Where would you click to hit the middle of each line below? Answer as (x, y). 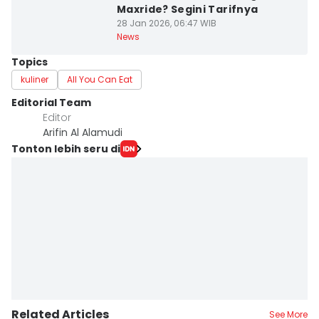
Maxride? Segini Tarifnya (187, 9)
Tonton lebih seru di (66, 148)
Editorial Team (51, 103)
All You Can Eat (100, 79)
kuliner (35, 79)
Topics (30, 62)
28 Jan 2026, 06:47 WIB (166, 23)
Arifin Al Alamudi (83, 132)
